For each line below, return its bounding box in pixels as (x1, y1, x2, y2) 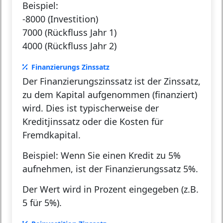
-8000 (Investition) (22, 13, 98, 25)
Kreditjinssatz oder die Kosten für (22, 115, 163, 128)
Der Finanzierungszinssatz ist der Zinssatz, (22, 75, 201, 88)
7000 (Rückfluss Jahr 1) (22, 26, 116, 39)
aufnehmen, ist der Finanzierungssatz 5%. (22, 163, 198, 175)
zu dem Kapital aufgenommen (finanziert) (22, 89, 197, 101)
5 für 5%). (22, 197, 62, 209)
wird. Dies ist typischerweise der (22, 102, 159, 114)
